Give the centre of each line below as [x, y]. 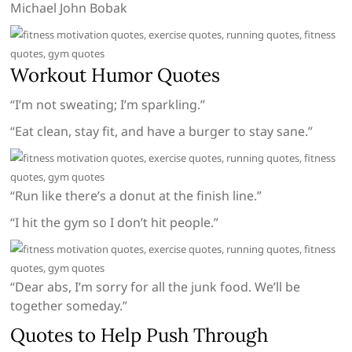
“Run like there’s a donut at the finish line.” [136, 196]
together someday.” [69, 306]
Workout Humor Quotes [115, 75]
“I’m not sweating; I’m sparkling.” [108, 105]
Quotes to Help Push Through [139, 335]
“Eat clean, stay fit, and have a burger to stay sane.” [162, 132]
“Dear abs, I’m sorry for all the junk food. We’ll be [156, 287]
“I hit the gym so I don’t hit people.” [115, 223]
